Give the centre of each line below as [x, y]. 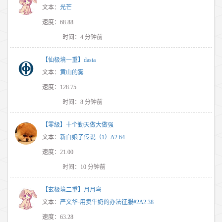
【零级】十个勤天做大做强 [78, 125]
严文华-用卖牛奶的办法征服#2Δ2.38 [107, 202]
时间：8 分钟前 [83, 102]
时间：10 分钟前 [84, 167]
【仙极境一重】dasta [69, 60]
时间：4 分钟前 [83, 37]
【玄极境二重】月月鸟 [72, 190]
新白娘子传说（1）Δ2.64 [92, 137]
